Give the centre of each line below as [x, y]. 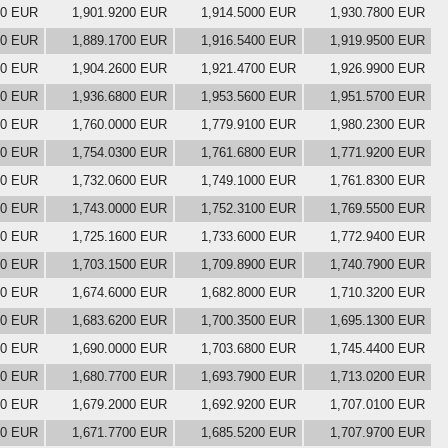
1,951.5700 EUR [377, 96]
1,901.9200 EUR [119, 12]
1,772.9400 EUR [377, 236]
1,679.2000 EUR [119, 404]
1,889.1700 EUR [119, 40]
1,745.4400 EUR [377, 348]
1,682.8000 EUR [248, 292]
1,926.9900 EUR [377, 68]
